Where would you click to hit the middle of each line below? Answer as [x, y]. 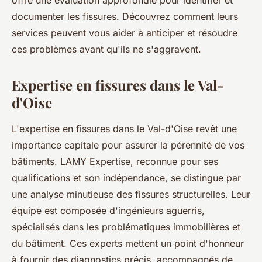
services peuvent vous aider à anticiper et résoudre [125, 33]
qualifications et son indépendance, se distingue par [126, 178]
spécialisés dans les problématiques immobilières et [126, 227]
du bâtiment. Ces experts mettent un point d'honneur [128, 244]
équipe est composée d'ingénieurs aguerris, [108, 211]
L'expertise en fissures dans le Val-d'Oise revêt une [124, 129]
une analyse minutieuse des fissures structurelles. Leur [131, 194]
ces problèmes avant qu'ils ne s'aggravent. [106, 49]
